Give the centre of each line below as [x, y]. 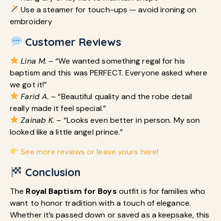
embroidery [31, 21]
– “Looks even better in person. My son [127, 120]
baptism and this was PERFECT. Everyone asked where [109, 73]
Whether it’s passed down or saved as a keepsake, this [110, 215]
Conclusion [52, 172]
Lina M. [34, 61]
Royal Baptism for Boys [71, 191]
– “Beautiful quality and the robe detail [121, 96]
